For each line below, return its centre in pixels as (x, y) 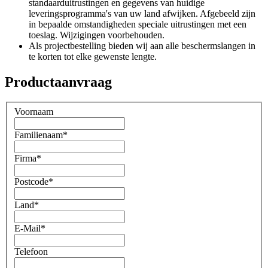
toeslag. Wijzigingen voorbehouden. (97, 35)
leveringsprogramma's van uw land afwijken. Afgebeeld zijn (142, 13)
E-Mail (28, 228)
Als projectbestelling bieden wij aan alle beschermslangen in (142, 45)
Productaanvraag (58, 82)
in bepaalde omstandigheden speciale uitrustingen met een (138, 24)
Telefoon (31, 252)
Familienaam (39, 135)
